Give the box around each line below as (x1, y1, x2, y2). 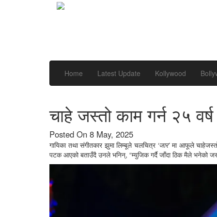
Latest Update (97, 68, 140, 78)
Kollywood (155, 68, 186, 78)
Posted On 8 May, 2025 (49, 128, 133, 140)
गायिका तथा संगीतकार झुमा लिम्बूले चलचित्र (49, 140, 158, 150)
